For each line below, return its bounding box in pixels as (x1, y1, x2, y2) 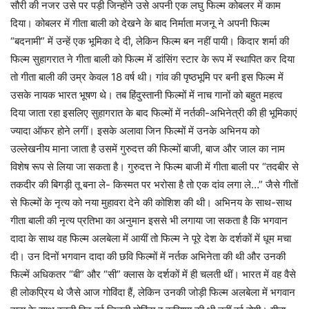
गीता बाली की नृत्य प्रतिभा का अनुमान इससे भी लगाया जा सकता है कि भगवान (10, 214, 288, 228)
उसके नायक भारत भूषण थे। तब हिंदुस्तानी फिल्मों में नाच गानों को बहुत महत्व (10, 88, 282, 102)
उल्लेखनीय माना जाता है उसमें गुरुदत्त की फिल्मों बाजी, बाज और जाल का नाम (10, 142, 285, 156)
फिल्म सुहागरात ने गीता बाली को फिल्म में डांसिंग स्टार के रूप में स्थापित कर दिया (10, 52, 295, 66)
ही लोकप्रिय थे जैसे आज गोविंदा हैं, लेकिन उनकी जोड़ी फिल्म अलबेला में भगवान (10, 286, 295, 299)
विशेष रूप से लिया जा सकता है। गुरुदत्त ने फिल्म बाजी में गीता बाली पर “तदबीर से (10, 160, 299, 174)
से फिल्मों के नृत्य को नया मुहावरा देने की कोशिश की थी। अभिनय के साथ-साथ (10, 196, 292, 210)
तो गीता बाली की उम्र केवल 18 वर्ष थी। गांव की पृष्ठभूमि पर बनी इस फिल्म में (10, 70, 283, 84)
